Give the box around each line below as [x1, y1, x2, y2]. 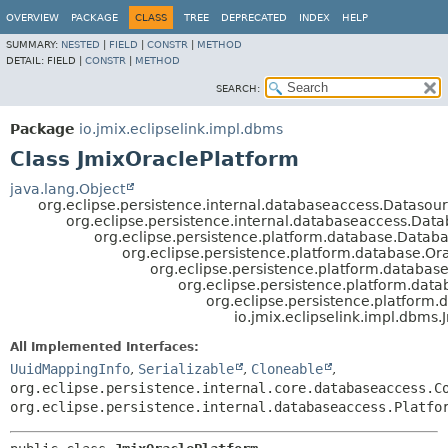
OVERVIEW [6, 12, 59, 23]
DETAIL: [6, 55, 47, 66]
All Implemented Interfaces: [10, 340, 199, 354]
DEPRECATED [221, 12, 287, 23]
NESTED [61, 39, 100, 50]
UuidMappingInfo [10, 361, 130, 377]
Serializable [138, 361, 234, 377]
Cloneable [251, 361, 323, 377]
